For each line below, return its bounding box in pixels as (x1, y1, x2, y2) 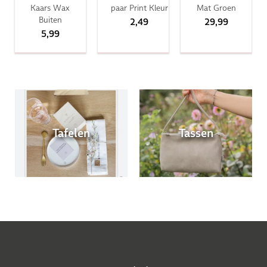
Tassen (178, 127, 213, 139)
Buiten (38, 14, 62, 24)
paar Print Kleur (110, 2, 168, 13)
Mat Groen (196, 2, 236, 13)
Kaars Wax (30, 2, 70, 13)
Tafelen (52, 127, 90, 139)
